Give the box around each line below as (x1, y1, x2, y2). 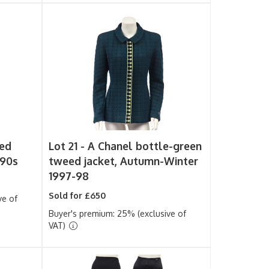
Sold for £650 (49, 190, 106, 201)
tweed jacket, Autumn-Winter (49, 154, 199, 168)
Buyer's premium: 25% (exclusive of (49, 208, 187, 219)
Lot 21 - (49, 139, 88, 153)
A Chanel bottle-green (88, 139, 202, 153)
